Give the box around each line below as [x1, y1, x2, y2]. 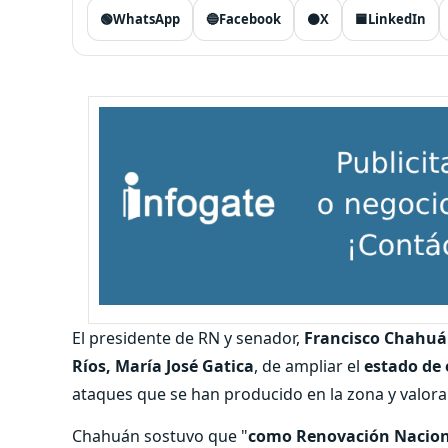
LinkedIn [368, 10, 426, 28]
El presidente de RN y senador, [72, 326, 304, 349]
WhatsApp [113, 10, 180, 28]
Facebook [219, 10, 281, 28]
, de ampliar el [254, 354, 364, 377]
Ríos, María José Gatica [72, 354, 254, 377]
